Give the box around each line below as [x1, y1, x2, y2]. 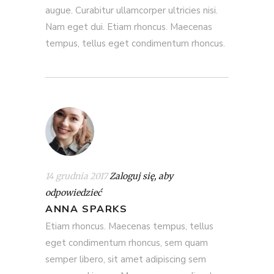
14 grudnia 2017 [45, 170, 108, 182]
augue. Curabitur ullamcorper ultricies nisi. [45, 4, 218, 17]
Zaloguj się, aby [109, 170, 173, 182]
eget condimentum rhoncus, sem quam [45, 236, 208, 249]
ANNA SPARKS [45, 202, 128, 216]
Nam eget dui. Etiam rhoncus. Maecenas [45, 20, 212, 33]
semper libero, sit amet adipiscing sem [45, 253, 206, 265]
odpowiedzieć [45, 187, 102, 198]
